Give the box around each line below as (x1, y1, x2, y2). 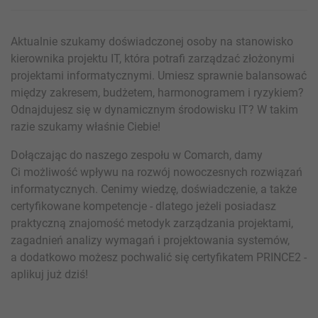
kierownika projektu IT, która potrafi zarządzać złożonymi (11, 51, 295, 65)
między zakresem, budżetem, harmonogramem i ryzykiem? (11, 85, 304, 99)
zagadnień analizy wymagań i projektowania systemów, (11, 233, 290, 247)
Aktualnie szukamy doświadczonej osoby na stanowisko (11, 34, 293, 48)
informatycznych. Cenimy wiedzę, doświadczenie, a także (11, 182, 297, 196)
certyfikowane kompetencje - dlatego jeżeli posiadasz (11, 199, 276, 213)
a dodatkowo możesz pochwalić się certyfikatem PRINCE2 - (11, 250, 307, 264)
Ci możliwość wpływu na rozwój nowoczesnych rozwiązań (11, 165, 302, 179)
